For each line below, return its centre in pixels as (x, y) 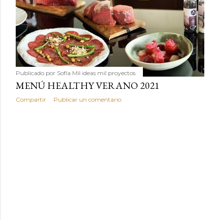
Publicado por (36, 73)
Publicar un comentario (87, 99)
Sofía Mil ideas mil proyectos (96, 73)
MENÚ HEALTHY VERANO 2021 (88, 85)
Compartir (31, 99)
